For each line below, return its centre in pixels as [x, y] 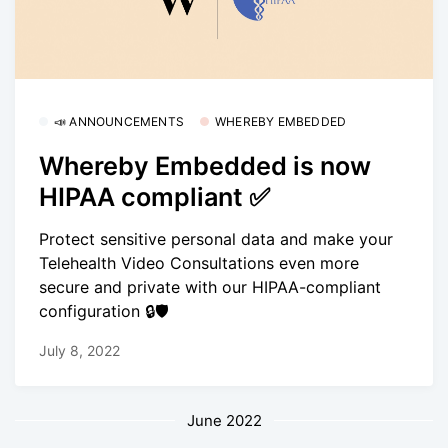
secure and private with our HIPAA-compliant [210, 287]
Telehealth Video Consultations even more [199, 263]
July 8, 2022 [79, 350]
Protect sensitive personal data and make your [216, 239]
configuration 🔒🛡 [104, 311]
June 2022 [224, 420]
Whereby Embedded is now [205, 165]
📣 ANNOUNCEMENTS [119, 121]
